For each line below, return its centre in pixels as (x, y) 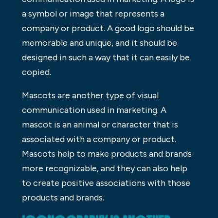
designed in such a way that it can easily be (106, 57)
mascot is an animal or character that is (100, 124)
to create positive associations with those (106, 183)
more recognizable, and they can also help (104, 168)
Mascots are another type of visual (90, 95)
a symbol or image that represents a (93, 13)
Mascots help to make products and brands (107, 154)
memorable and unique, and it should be (99, 43)
